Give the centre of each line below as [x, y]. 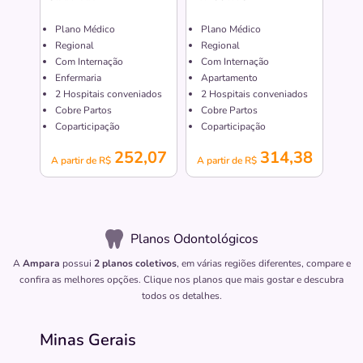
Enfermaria [78, 78]
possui [77, 264]
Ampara [41, 264]
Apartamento [229, 78]
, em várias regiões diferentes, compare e [263, 264]
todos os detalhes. [181, 296]
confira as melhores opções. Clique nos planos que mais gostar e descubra [181, 280]
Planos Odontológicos [194, 239]
